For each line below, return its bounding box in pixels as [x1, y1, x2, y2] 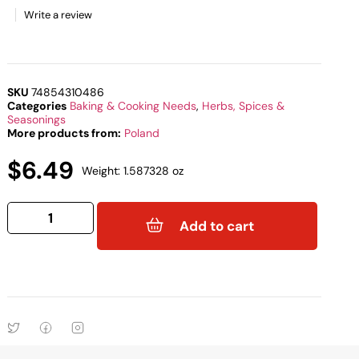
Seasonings [7, 112, 67, 127]
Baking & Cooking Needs [70, 99, 197, 114]
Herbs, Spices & [202, 99, 285, 114]
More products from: [7, 126, 122, 141]
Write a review [24, 8, 93, 22]
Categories [7, 99, 67, 114]
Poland [124, 126, 160, 141]
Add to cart [179, 216, 255, 235]
